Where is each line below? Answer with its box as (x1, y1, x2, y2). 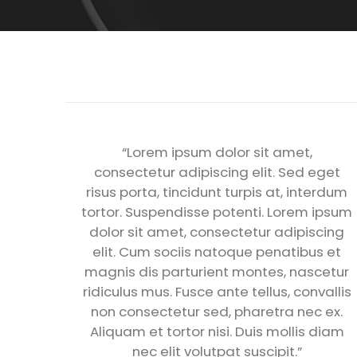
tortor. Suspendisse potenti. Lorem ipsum (81, 202, 352, 222)
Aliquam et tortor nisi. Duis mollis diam (89, 321, 344, 341)
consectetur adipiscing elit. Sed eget (93, 162, 340, 182)
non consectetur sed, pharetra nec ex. (91, 301, 343, 321)
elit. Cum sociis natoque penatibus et (92, 241, 341, 261)
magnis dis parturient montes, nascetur (84, 261, 349, 281)
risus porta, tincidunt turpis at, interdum (86, 182, 347, 202)
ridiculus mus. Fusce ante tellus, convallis (82, 281, 351, 301)
